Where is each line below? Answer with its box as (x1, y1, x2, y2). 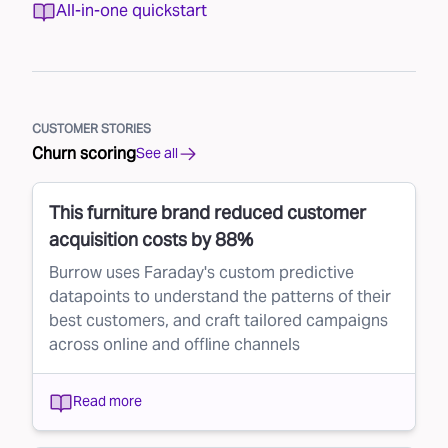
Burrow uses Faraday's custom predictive (49, 261, 354, 283)
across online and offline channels (49, 333, 300, 355)
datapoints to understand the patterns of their (49, 285, 391, 307)
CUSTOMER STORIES (32, 120, 151, 136)
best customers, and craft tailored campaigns (49, 309, 388, 331)
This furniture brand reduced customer (49, 200, 366, 224)
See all (136, 144, 178, 163)
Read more (73, 392, 142, 411)
